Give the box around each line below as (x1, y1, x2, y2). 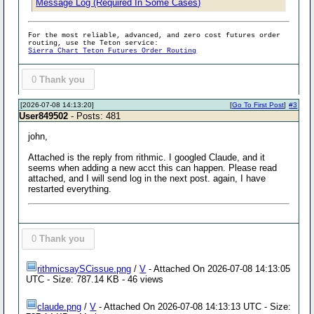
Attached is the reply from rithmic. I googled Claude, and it (28, 152, 266, 163)
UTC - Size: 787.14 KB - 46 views (26, 274, 164, 285)
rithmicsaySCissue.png (37, 264, 132, 274)
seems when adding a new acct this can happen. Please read (28, 163, 278, 173)
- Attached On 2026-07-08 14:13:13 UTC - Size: (96, 301, 292, 312)
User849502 (19, 111, 69, 121)
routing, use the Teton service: (28, 39, 159, 47)
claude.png (37, 301, 82, 312)
